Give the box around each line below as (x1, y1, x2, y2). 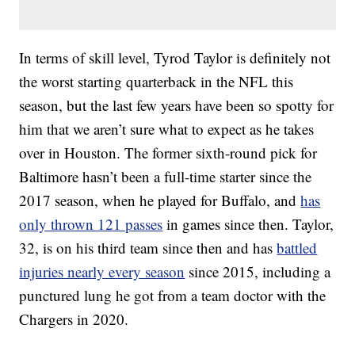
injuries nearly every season (19, 261, 185, 282)
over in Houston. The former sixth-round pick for (19, 143, 318, 163)
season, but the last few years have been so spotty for (19, 95, 334, 116)
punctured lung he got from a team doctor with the (19, 285, 326, 306)
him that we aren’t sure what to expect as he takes (19, 119, 315, 139)
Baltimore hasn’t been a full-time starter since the (19, 166, 312, 187)
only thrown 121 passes (19, 214, 163, 235)
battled (277, 238, 318, 258)
